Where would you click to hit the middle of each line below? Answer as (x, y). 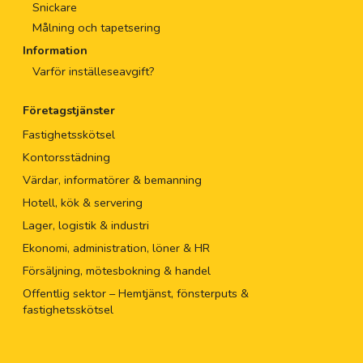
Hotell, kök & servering (82, 203)
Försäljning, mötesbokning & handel (116, 271)
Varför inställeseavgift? (93, 71)
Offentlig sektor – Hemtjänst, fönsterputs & (135, 293)
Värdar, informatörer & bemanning (112, 180)
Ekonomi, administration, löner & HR (116, 248)
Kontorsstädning (66, 157)
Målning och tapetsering (96, 28)
